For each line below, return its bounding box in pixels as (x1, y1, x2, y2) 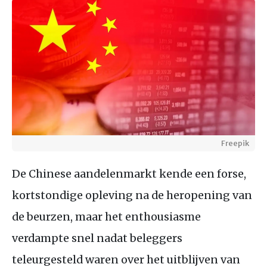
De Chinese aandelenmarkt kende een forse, (12, 166, 246, 181)
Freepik (221, 138, 249, 148)
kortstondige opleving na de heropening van (12, 188, 252, 202)
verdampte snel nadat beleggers (12, 231, 182, 245)
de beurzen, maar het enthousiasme (12, 209, 201, 223)
